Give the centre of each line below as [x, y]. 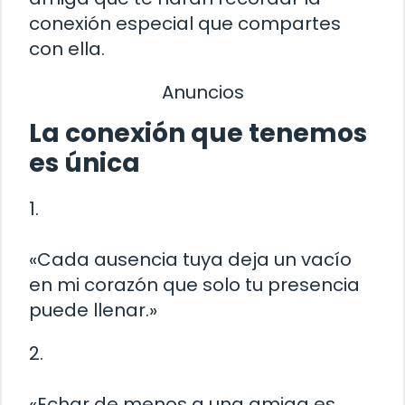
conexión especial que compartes [185, 23]
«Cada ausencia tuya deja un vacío [190, 260]
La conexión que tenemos [198, 134]
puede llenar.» [93, 311]
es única [85, 164]
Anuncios [202, 92]
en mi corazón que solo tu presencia [194, 285]
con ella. [67, 48]
